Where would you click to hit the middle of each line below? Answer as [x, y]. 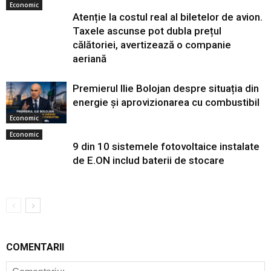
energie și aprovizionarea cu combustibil [166, 102]
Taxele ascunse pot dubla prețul [147, 31]
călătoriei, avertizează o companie [152, 45]
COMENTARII [35, 247]
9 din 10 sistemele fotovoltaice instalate [166, 146]
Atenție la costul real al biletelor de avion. [168, 17]
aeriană [90, 59]
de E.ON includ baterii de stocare [149, 160]
